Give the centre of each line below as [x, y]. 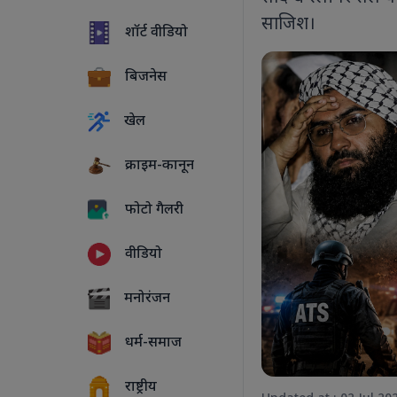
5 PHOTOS [206, 280]
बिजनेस [144, 78]
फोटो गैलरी [152, 211]
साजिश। [289, 25]
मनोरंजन [146, 300]
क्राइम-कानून [158, 167]
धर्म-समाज [152, 344]
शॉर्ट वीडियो [155, 34]
